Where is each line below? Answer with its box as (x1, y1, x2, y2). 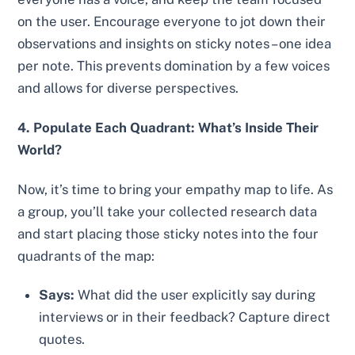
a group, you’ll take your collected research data (17, 203, 318, 219)
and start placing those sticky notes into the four (17, 225, 319, 242)
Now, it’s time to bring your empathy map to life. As (17, 181, 334, 197)
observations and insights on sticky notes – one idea (17, 35, 332, 52)
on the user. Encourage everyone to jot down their (17, 13, 326, 29)
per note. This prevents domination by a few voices (17, 57, 330, 74)
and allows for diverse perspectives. (17, 79, 239, 96)
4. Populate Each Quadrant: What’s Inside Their (17, 119, 319, 136)
